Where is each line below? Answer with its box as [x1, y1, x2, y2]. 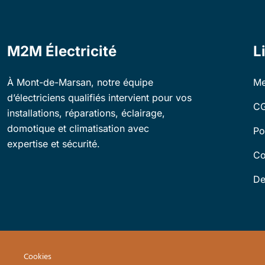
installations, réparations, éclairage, [7, 107, 165, 119]
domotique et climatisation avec [7, 122, 149, 134]
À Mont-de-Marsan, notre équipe [7, 76, 153, 88]
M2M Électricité [7, 43, 117, 60]
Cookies [24, 250, 51, 264]
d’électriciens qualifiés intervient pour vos [7, 92, 192, 104]
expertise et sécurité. [7, 138, 100, 150]
